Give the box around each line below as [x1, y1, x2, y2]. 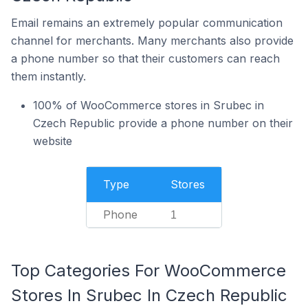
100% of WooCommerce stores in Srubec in [33, 98, 264, 112]
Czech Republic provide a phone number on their [33, 116, 293, 130]
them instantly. [11, 69, 86, 83]
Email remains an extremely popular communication [11, 16, 283, 30]
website [33, 134, 72, 148]
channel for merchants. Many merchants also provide [11, 34, 294, 47]
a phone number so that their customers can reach [11, 52, 280, 65]
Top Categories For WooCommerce [11, 261, 286, 280]
